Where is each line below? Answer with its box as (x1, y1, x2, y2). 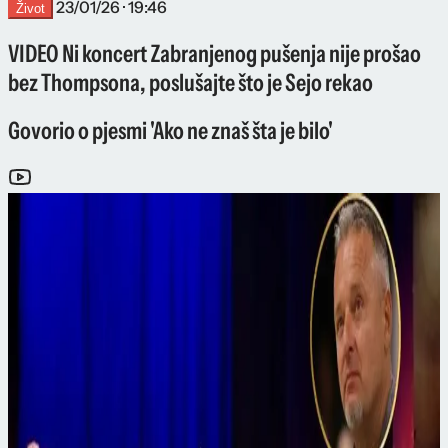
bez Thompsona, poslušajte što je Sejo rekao (8, 67, 373, 97)
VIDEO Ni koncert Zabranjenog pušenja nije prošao (8, 38, 421, 68)
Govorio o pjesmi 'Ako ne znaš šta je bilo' (8, 116, 333, 146)
